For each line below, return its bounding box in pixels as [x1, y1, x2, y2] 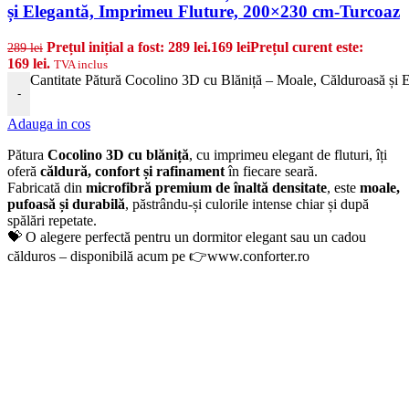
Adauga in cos [7, 115, 90, 131]
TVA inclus [54, 57, 108, 71]
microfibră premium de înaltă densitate [86, 179, 327, 195]
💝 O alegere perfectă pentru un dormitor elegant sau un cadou [7, 228, 366, 245]
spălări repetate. [7, 212, 97, 228]
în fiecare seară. [225, 163, 318, 179]
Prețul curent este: [250, 38, 363, 55]
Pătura [7, 146, 47, 163]
